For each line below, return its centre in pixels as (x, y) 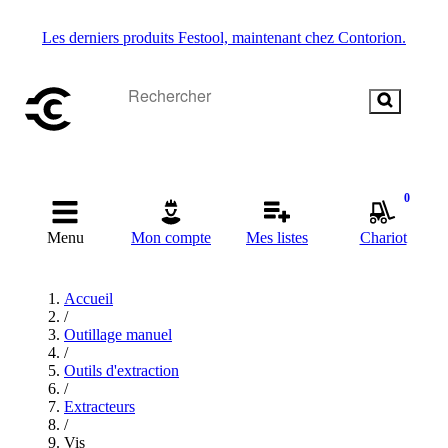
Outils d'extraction (121, 370)
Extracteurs (99, 406)
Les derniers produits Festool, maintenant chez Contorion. (224, 37)
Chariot (383, 237)
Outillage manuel (118, 334)
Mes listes (277, 237)
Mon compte (171, 237)
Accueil (88, 298)
